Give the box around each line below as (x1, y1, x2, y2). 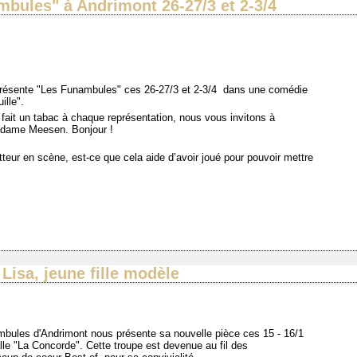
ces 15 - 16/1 (243, 328, 304, 340)
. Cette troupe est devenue (80, 339, 206, 352)
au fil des (206, 339, 248, 352)
